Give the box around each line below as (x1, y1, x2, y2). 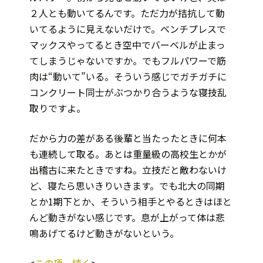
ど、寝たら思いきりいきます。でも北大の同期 (29, 178, 225, 193)
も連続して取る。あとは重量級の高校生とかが (29, 147, 227, 161)
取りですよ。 (29, 101, 86, 116)
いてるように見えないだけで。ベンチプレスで (29, 22, 226, 36)
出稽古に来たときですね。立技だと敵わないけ (29, 163, 227, 177)
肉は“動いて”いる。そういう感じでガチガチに (29, 69, 227, 84)
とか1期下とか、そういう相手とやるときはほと (29, 194, 232, 209)
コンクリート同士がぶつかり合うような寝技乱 (29, 85, 227, 100)
